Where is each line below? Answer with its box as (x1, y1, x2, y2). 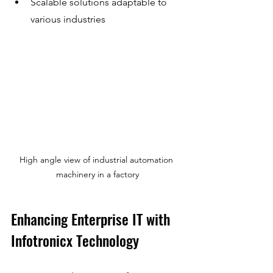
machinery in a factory (56, 168, 139, 180)
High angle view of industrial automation (19, 154, 175, 165)
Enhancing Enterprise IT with (11, 207, 174, 230)
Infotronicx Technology (11, 229, 139, 251)
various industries (30, 13, 105, 25)
